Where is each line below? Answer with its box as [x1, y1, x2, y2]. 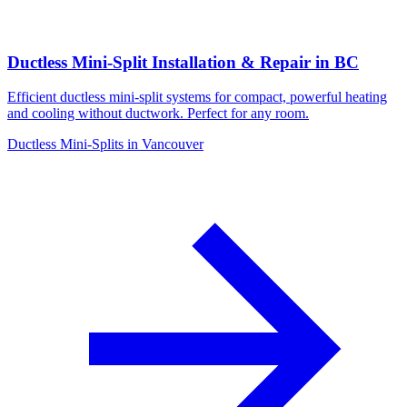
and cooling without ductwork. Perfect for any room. [7, 105, 309, 122]
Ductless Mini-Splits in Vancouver [7, 136, 203, 153]
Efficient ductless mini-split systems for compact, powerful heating [7, 89, 387, 105]
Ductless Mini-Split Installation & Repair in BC [7, 52, 359, 72]
